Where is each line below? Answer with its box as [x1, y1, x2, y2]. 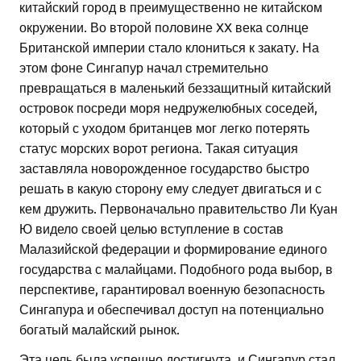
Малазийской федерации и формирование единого [19, 240, 327, 257]
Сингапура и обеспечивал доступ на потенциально [19, 301, 324, 317]
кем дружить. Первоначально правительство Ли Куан [19, 200, 338, 217]
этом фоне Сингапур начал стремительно [19, 59, 268, 76]
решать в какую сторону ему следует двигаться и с [19, 180, 322, 197]
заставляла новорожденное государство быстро [19, 160, 309, 176]
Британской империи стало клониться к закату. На [19, 39, 319, 56]
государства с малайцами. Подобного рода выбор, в [19, 260, 333, 277]
